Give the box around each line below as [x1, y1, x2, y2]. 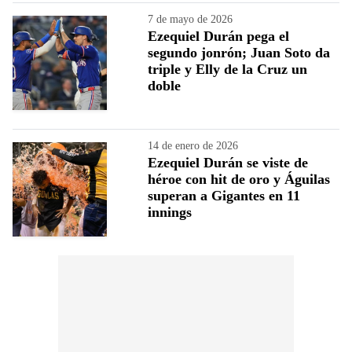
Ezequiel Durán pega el [148, 27, 289, 44]
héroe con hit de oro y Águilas [148, 170, 330, 187]
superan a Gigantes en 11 [148, 187, 300, 203]
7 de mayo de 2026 [148, 13, 233, 25]
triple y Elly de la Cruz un [148, 60, 307, 77]
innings [148, 203, 192, 220]
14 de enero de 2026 [148, 139, 238, 152]
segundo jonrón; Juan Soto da [148, 44, 330, 60]
